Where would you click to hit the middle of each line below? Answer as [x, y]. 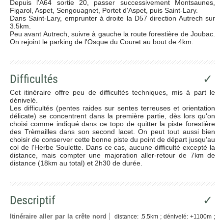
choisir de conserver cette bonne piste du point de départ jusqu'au [112, 139]
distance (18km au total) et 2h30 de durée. [76, 163]
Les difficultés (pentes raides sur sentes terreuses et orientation [112, 108]
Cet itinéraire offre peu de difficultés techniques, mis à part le [112, 92]
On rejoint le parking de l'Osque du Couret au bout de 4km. [102, 41]
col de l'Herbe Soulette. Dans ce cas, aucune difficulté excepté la [112, 147]
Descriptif [33, 200]
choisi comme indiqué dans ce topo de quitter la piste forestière [112, 124]
